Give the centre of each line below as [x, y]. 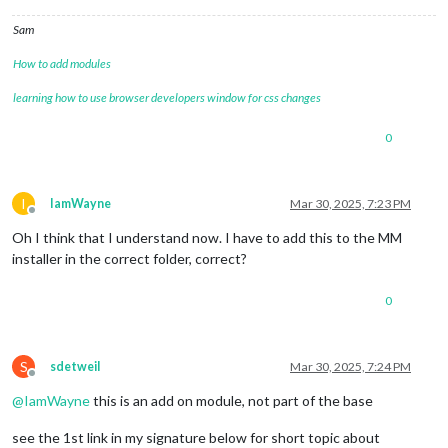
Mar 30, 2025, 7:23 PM [350, 203]
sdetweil [75, 366]
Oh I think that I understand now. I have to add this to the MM [207, 237]
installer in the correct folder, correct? [129, 258]
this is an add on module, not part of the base [231, 400]
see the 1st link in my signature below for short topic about [196, 437]
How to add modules [62, 63]
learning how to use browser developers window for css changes [167, 97]
